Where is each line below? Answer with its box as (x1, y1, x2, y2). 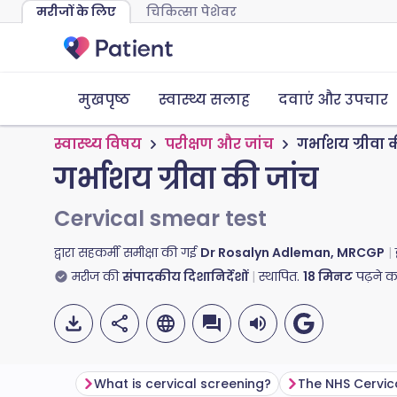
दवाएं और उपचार (278, 90, 388, 110)
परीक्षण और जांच (165, 134, 274, 154)
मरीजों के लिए (36, 3, 116, 20)
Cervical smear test (54, 204, 267, 233)
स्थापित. (259, 268, 303, 285)
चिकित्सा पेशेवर (146, 3, 237, 20)
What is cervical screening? (94, 375, 271, 393)
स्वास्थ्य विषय (54, 134, 142, 154)
